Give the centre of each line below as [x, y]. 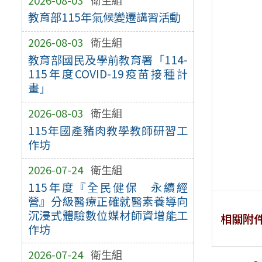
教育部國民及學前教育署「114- [108, 60]
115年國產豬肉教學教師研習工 [108, 130]
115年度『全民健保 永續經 [108, 187]
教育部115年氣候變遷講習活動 [104, 17]
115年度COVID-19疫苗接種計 [108, 74]
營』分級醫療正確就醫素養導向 [108, 201]
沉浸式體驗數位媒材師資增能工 [108, 215]
